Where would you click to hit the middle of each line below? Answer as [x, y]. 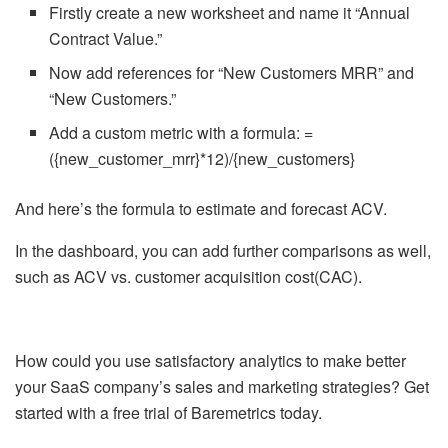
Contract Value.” [106, 39]
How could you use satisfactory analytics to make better [210, 361]
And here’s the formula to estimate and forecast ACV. [201, 209]
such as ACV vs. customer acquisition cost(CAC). [188, 277]
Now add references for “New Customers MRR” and [232, 73]
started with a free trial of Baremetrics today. [168, 413]
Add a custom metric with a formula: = [181, 133]
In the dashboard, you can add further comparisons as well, [223, 251]
